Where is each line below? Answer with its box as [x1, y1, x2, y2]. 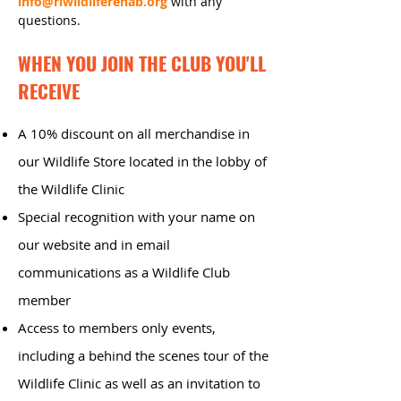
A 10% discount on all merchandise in [18, 124, 250, 142]
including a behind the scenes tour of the [18, 346, 269, 364]
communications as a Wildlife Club [18, 263, 230, 281]
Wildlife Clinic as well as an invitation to [18, 374, 260, 392]
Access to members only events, [18, 319, 216, 337]
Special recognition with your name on [18, 208, 255, 226]
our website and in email [18, 235, 170, 253]
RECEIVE [18, 77, 80, 105]
